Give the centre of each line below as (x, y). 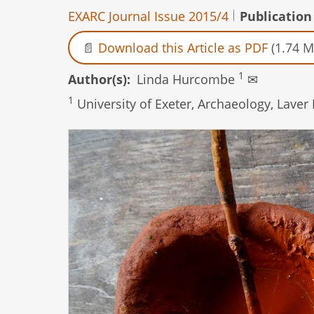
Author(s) (97, 80)
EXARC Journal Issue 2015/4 (148, 16)
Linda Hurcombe (187, 80)
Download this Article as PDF (183, 47)
